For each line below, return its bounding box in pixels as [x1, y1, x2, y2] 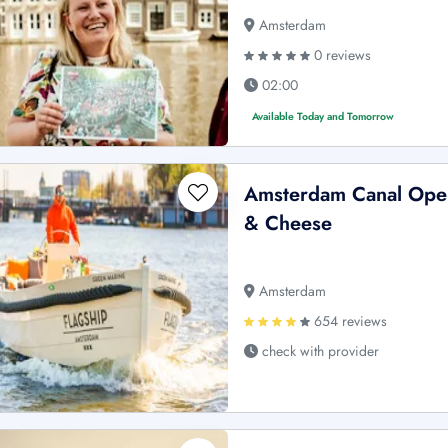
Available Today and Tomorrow [252, 108, 395, 124]
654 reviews [310, 310, 388, 331]
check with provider [258, 340, 380, 361]
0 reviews [310, 44, 372, 65]
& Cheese [244, 208, 333, 238]
